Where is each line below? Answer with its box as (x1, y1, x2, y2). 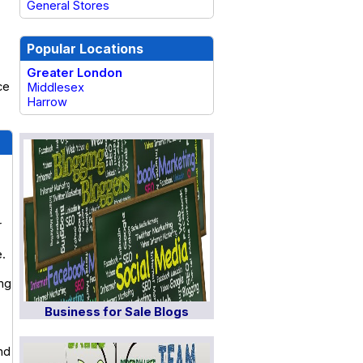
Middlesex (27, 80, 84, 95)
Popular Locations (27, 41, 143, 57)
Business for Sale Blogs (45, 305, 190, 319)
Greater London (27, 66, 122, 80)
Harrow (27, 95, 67, 109)
